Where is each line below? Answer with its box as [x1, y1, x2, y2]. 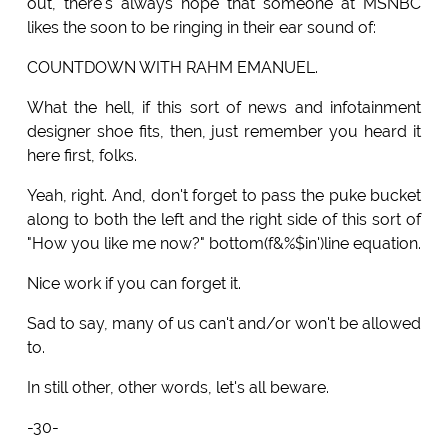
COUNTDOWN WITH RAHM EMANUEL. [26, 57, 318, 77]
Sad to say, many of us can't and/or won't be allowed [26, 313, 422, 333]
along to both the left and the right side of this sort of [26, 209, 422, 229]
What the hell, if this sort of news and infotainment [26, 97, 422, 117]
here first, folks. [26, 145, 137, 165]
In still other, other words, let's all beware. [26, 377, 329, 397]
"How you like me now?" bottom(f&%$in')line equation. [26, 233, 421, 253]
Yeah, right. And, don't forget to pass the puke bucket [26, 185, 422, 205]
